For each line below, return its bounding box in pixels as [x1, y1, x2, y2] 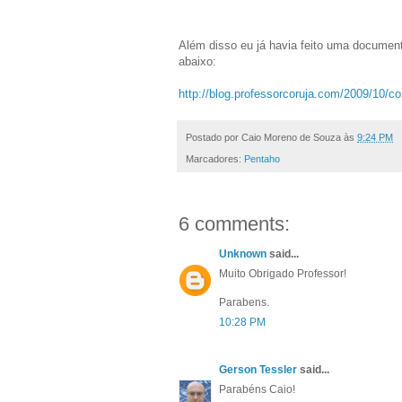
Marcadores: [186, 153, 244, 165]
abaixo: [179, 55, 216, 69]
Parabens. [219, 296, 269, 310]
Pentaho [244, 153, 280, 165]
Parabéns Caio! [219, 383, 295, 397]
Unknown [219, 248, 267, 261]
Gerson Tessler [219, 363, 297, 377]
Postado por [186, 132, 241, 144]
